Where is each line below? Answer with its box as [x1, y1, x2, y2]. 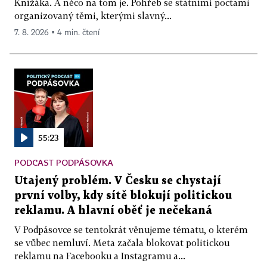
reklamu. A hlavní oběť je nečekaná [14, 205, 212, 216]
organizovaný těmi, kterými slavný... [14, 10, 172, 21]
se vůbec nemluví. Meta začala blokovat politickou [14, 237, 229, 248]
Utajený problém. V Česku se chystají [14, 175, 221, 186]
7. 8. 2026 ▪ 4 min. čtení [14, 28, 100, 37]
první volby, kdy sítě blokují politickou [14, 190, 232, 201]
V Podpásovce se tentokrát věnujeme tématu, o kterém [14, 223, 248, 235]
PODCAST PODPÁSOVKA [14, 157, 113, 167]
